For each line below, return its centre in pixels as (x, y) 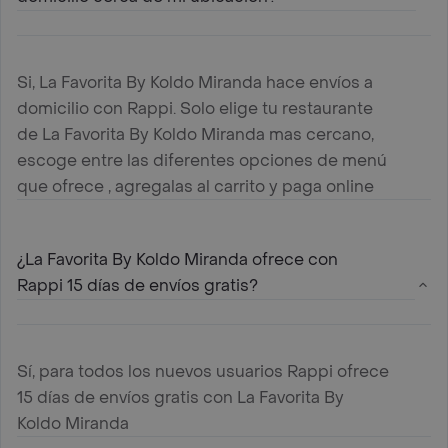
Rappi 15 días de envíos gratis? (137, 285)
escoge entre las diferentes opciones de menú (202, 160)
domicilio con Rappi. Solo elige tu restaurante (195, 108)
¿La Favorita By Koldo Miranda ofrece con (177, 259)
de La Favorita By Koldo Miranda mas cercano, (195, 134)
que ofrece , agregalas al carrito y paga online (195, 186)
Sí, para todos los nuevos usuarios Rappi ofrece (203, 371)
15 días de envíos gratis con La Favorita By (180, 397)
